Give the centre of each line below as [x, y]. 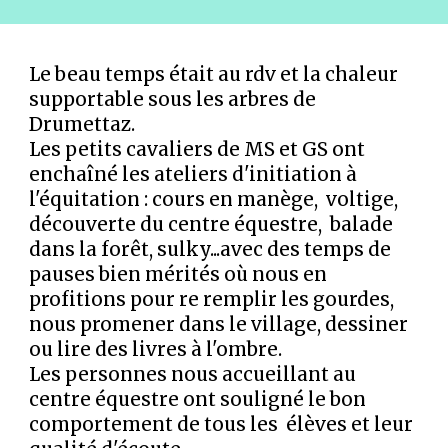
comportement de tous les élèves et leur [221, 424]
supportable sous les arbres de [173, 99]
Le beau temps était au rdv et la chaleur [214, 74]
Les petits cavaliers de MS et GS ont [197, 149]
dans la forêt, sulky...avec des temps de [210, 249]
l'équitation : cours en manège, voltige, [214, 199]
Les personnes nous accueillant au [193, 374]
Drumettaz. [82, 124]
